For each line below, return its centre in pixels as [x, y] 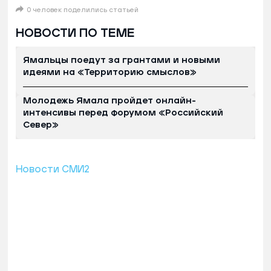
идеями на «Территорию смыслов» [110, 72]
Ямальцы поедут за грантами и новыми [122, 60]
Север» [41, 125]
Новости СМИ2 [53, 169]
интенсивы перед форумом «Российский [123, 113]
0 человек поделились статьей [83, 10]
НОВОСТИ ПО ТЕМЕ [75, 33]
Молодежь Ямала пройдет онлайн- [109, 100]
